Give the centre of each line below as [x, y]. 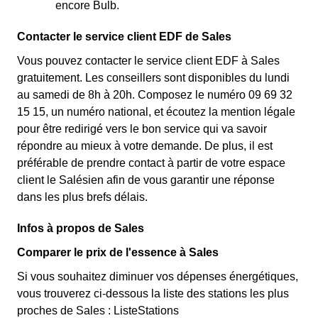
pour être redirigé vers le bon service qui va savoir [142, 129]
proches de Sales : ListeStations [98, 311]
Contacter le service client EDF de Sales [124, 37]
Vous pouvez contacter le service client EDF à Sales [148, 61]
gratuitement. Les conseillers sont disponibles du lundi [153, 78]
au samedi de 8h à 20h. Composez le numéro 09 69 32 [155, 95]
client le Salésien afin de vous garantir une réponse [146, 180]
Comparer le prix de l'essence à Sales [118, 252]
